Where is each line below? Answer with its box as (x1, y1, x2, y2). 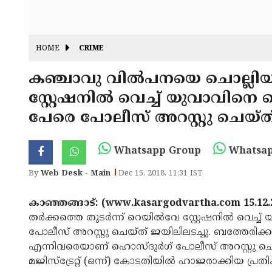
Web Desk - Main (41, 169, 110, 178)
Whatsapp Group (111, 145, 201, 157)
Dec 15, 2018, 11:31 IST (118, 169, 203, 178)
